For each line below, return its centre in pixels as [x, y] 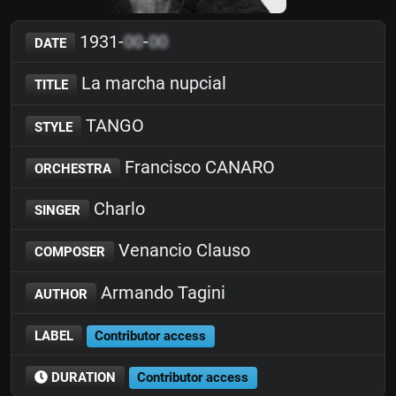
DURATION [81, 377]
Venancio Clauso [182, 251]
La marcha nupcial [151, 84]
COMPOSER [69, 252]
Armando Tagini [160, 292]
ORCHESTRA [72, 168]
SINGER [57, 210]
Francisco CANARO [197, 167]
